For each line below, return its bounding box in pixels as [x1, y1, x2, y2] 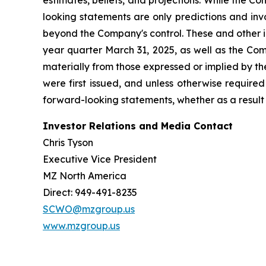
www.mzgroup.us [43, 220, 120, 232]
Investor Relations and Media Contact [43, 120, 233, 132]
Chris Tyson [43, 137, 93, 148]
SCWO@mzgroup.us [43, 203, 135, 215]
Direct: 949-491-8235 [43, 186, 137, 198]
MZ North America [43, 170, 126, 182]
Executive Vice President [43, 153, 157, 165]
